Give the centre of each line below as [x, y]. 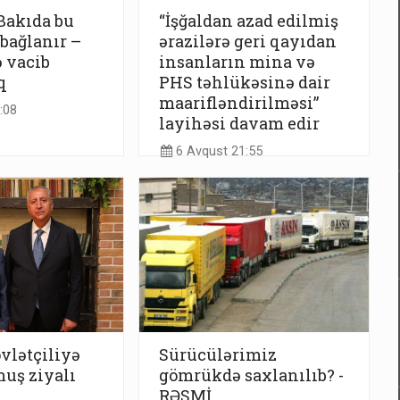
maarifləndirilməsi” [239, 103]
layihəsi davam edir [239, 124]
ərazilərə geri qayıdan [248, 42]
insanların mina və [237, 62]
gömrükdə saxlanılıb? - [251, 375]
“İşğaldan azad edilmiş [249, 21]
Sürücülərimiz [218, 354]
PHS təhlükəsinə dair [245, 83]
